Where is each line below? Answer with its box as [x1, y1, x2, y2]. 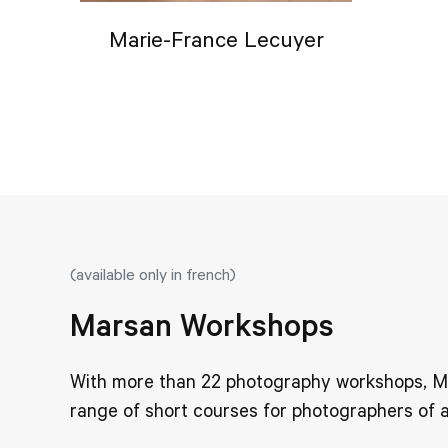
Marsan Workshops [69, 304, 334, 344]
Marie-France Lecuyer [108, 25, 324, 53]
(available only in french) [69, 263, 236, 284]
